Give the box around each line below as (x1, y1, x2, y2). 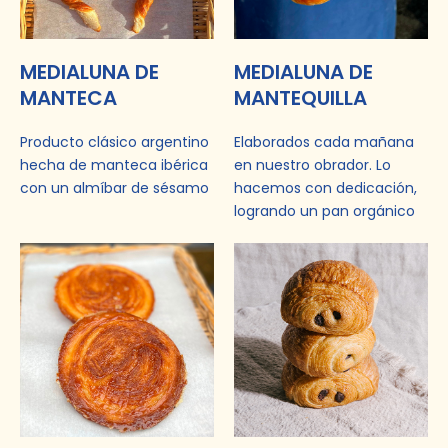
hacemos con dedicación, (234, 177, 417, 198)
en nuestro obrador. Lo (234, 154, 391, 175)
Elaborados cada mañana (234, 131, 414, 152)
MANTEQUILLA (234, 83, 367, 112)
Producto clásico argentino (20, 131, 209, 152)
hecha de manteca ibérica (20, 154, 208, 175)
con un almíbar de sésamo (20, 177, 209, 198)
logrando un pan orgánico (234, 200, 415, 221)
